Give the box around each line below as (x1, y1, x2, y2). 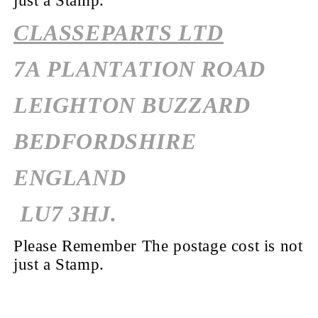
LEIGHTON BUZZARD (13, 92, 257, 118)
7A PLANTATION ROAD (13, 55, 265, 82)
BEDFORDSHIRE (13, 128, 209, 154)
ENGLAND (13, 164, 126, 190)
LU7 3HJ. (13, 200, 117, 226)
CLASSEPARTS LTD (13, 19, 224, 45)
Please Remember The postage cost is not (13, 236, 303, 255)
